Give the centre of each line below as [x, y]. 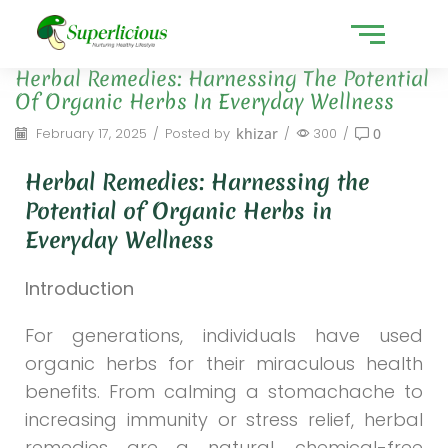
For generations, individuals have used [224, 335]
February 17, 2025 [89, 134]
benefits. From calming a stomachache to [224, 391]
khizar [257, 134]
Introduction [79, 289]
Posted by [197, 134]
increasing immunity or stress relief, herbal [224, 419]
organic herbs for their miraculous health [224, 363]
